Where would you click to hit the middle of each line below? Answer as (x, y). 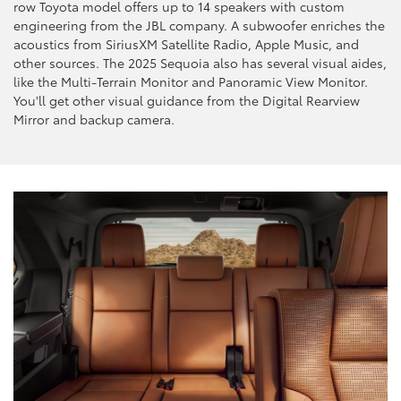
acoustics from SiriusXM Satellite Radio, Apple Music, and (186, 43)
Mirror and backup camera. (94, 119)
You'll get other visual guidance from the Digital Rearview (187, 100)
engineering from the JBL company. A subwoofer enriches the (199, 25)
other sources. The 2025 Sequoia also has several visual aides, (200, 62)
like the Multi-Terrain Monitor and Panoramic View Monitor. (191, 81)
